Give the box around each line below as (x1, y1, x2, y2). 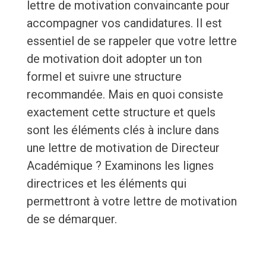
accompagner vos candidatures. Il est (26, 16, 222, 31)
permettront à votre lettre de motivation (26, 194, 237, 209)
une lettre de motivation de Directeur (26, 141, 220, 156)
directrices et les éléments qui (26, 176, 186, 191)
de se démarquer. (26, 212, 117, 227)
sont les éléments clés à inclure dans (26, 123, 219, 138)
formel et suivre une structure (26, 69, 182, 84)
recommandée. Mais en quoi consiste (26, 87, 223, 102)
